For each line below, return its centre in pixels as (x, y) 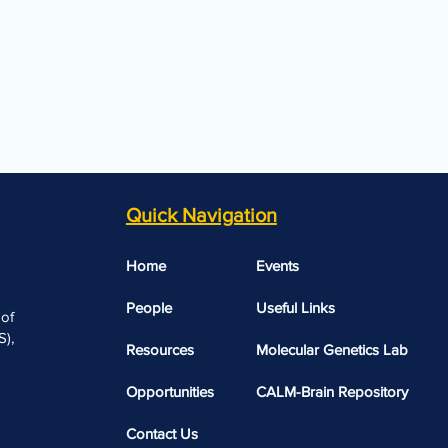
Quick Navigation (201, 215)
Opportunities (169, 391)
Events (277, 265)
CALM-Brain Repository (331, 391)
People (148, 307)
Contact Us (161, 433)
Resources (159, 349)
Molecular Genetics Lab (331, 349)
